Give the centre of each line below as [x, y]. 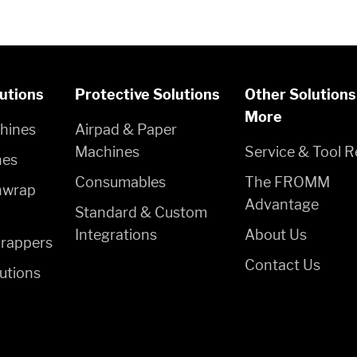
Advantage [282, 204]
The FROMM [288, 182]
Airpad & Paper [126, 129]
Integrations [116, 235]
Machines [107, 152]
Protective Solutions [147, 94]
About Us [276, 235]
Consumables [120, 182]
